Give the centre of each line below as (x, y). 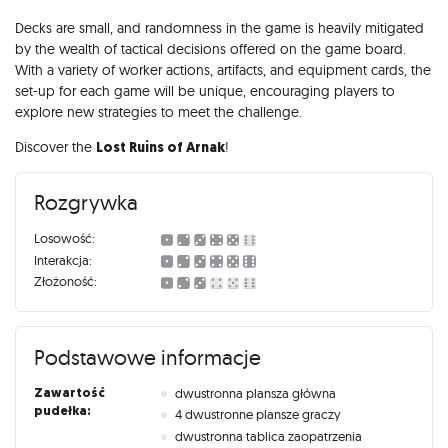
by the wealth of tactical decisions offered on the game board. (210, 48)
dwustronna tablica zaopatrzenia (269, 435)
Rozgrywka (85, 202)
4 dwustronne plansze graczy (258, 414)
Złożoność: (65, 281)
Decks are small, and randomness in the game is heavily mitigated (219, 27)
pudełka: (62, 410)
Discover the (55, 146)
